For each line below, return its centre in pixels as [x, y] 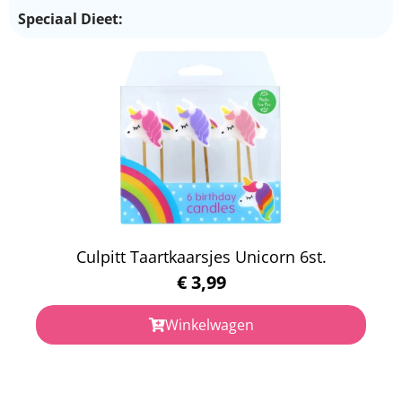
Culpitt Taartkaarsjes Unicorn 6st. [201, 256]
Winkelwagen [209, 324]
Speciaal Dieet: [70, 18]
